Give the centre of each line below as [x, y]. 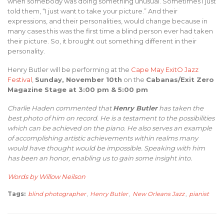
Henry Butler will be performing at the [69, 69]
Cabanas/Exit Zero [180, 79]
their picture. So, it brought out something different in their [102, 41]
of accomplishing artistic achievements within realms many [103, 138]
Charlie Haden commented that [60, 108]
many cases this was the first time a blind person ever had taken [110, 31]
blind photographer [57, 194]
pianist [199, 194]
